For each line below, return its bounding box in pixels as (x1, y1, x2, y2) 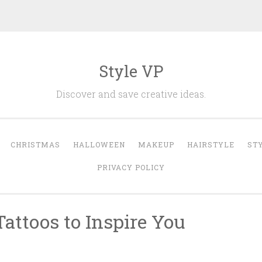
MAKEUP (138, 140, 174, 149)
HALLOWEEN (73, 140, 125, 149)
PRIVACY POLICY (97, 163, 165, 172)
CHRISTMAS (11, 140, 60, 149)
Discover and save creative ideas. (56, 88, 206, 100)
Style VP (99, 61, 163, 81)
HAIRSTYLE (187, 140, 235, 149)
